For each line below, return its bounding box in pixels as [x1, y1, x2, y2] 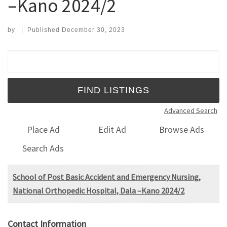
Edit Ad [98, 124, 127, 136]
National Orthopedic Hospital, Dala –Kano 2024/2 [13, 185, 184, 196]
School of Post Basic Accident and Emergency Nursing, [13, 171, 201, 182]
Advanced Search [164, 105, 217, 115]
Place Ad [26, 124, 60, 136]
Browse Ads [159, 124, 205, 136]
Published [27, 26, 62, 33]
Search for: [7, 52, 58, 61]
